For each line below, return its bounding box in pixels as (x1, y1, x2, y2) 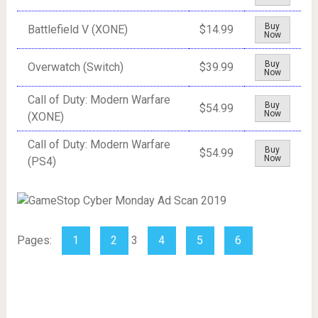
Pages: (16, 234, 55, 247)
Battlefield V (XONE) (27, 23, 128, 36)
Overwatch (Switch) (27, 60, 124, 74)
